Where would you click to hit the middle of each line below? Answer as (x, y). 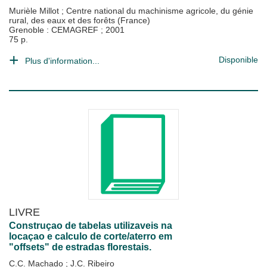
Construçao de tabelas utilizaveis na (91, 226)
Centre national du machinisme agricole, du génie (160, 11)
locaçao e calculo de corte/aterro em (91, 236)
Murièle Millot (35, 11)
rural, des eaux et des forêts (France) (80, 20)
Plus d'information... (62, 61)
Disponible (238, 60)
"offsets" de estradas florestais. (80, 247)
